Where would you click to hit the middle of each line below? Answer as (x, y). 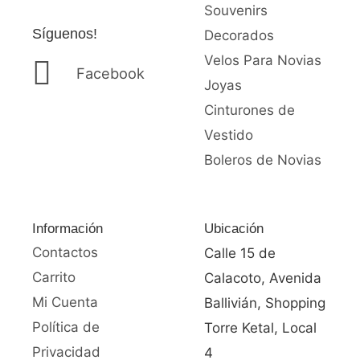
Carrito (54, 278)
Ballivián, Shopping (265, 303)
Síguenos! (65, 33)
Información (67, 229)
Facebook (110, 74)
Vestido (229, 135)
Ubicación (234, 229)
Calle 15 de (240, 254)
